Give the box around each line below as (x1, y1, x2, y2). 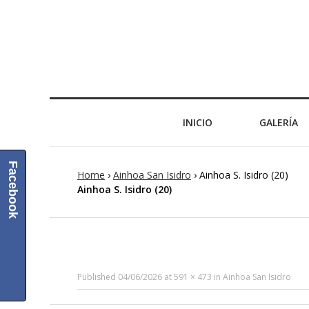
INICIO (182, 116, 212, 129)
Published (77, 271, 118, 283)
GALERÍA (259, 116, 298, 129)
